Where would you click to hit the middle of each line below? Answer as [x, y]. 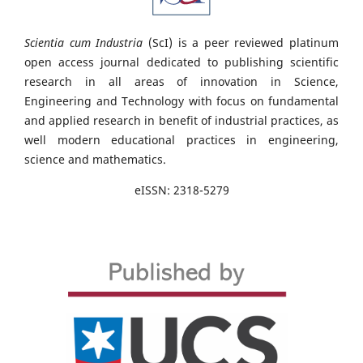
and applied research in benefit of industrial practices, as [181, 121]
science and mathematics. [95, 160]
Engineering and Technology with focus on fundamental [181, 101]
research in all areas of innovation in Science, [181, 82]
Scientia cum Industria [84, 43]
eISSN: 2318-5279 [181, 190]
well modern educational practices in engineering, [181, 140]
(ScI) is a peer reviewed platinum [241, 43]
